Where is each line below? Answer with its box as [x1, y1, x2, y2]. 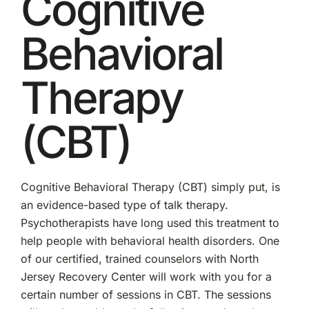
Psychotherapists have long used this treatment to [20, 215, 279, 230]
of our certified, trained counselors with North [20, 251, 259, 266]
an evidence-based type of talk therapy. [20, 197, 228, 212]
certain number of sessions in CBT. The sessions [20, 287, 271, 301]
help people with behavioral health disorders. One [20, 233, 279, 248]
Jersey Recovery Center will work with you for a [20, 269, 272, 283]
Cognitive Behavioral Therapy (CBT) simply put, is [20, 179, 280, 194]
